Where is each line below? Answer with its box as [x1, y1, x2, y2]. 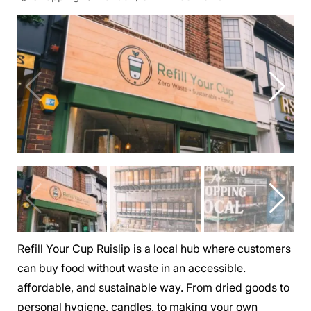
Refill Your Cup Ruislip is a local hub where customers [17, 241, 291, 255]
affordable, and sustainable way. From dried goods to [17, 280, 289, 294]
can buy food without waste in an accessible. [17, 260, 246, 275]
